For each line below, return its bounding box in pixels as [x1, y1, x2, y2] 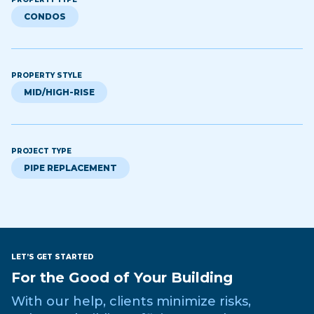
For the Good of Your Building [11, 268, 233, 286]
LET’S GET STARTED [11, 252, 94, 261]
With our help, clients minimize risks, [11, 293, 251, 309]
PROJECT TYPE [11, 146, 71, 156]
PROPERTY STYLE [11, 70, 82, 80]
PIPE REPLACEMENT [24, 162, 117, 173]
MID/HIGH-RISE [24, 86, 95, 97]
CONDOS [24, 11, 66, 22]
